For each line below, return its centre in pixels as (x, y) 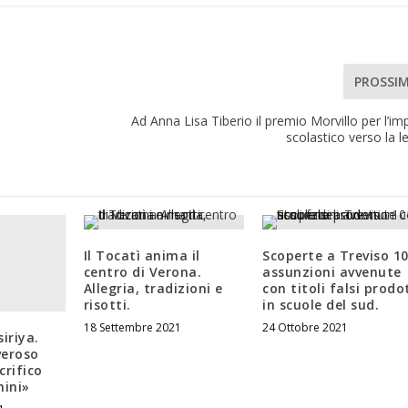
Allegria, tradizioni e (153, 289)
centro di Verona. (143, 272)
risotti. (107, 305)
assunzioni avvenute (332, 272)
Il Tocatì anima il (142, 256)
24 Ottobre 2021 (306, 328)
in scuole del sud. (321, 305)
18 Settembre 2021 (132, 328)
